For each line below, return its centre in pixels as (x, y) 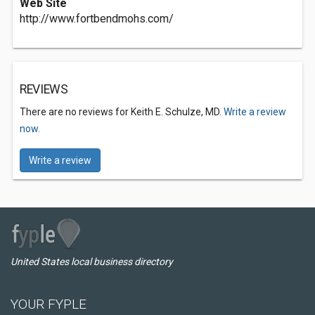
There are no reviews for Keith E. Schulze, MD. (122, 112)
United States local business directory (92, 262)
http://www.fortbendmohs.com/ (97, 19)
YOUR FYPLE (49, 304)
